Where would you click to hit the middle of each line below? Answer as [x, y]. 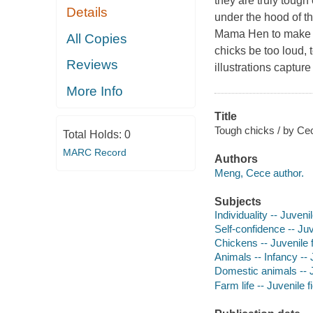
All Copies [97, 38]
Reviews [93, 65]
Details [87, 13]
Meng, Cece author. [259, 173]
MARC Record [94, 153]
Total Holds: [93, 135]
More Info [95, 91]
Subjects [238, 201]
